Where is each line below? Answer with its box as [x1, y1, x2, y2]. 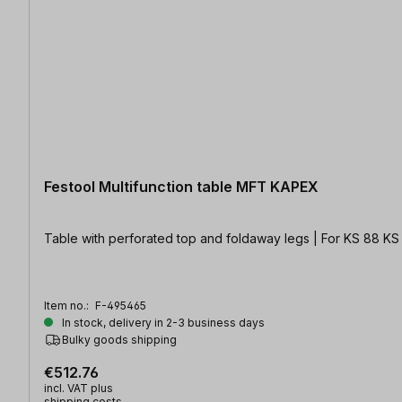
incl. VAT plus [44, 381, 113, 396]
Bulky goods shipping [62, 333, 177, 347]
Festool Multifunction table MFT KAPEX [44, 178, 319, 197]
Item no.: [44, 299, 92, 313]
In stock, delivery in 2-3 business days [59, 316, 265, 330]
